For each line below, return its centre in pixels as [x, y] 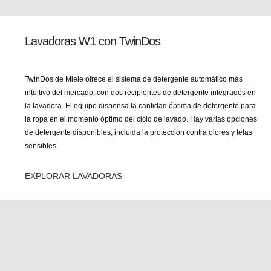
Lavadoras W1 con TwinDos [93, 41]
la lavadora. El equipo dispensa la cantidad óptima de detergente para [140, 106]
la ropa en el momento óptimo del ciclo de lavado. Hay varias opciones [141, 119]
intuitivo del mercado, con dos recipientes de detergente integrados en [140, 93]
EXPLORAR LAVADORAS [73, 176]
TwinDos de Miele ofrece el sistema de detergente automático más [134, 79]
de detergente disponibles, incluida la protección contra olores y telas [139, 132]
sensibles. [41, 146]
